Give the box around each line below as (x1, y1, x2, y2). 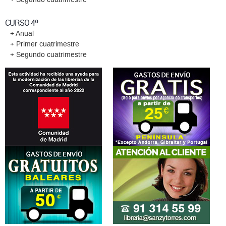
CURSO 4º (5, 17, 38, 28)
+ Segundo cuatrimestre (10, 50, 87, 59)
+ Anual (10, 29, 34, 37)
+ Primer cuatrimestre (10, 40, 79, 48)
